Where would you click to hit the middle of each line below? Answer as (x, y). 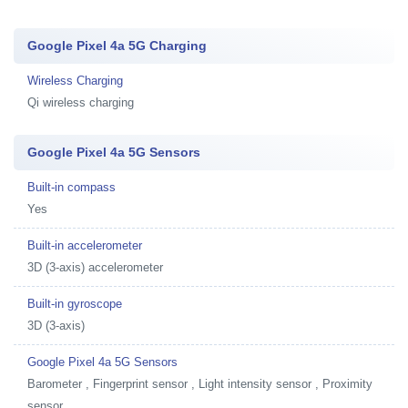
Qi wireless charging (81, 102)
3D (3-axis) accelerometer (95, 267)
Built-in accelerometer (85, 245)
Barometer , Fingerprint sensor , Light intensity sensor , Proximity (200, 384)
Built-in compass (71, 187)
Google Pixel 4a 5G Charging (117, 46)
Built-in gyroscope (75, 304)
